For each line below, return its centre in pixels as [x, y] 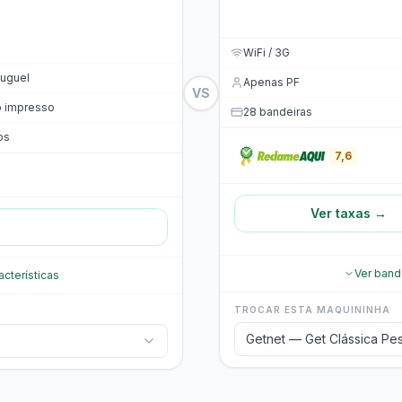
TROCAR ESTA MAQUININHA [312, 310]
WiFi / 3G [267, 52]
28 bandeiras [278, 112]
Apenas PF [271, 82]
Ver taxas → [348, 213]
